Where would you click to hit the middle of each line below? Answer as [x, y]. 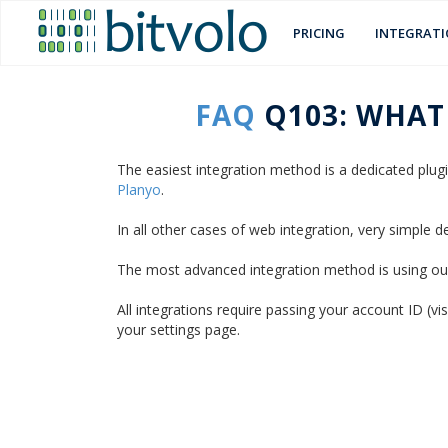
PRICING [319, 33]
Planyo [139, 189]
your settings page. [178, 329]
